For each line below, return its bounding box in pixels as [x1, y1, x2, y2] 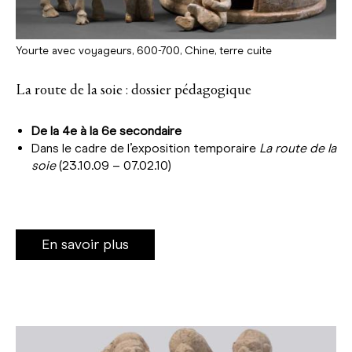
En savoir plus [42, 235, 129, 253]
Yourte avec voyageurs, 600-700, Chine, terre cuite [16, 43, 272, 57]
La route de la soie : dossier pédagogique [16, 82, 251, 98]
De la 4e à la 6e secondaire [31, 123, 181, 138]
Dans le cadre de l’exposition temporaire [31, 140, 259, 156]
